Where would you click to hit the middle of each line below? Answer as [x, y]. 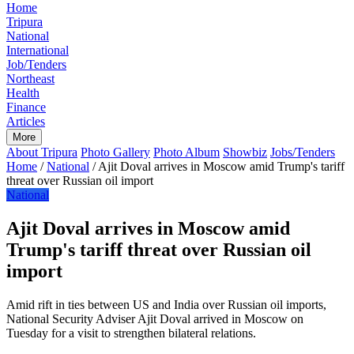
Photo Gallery [115, 152]
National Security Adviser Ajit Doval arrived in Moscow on [155, 318]
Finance [26, 107]
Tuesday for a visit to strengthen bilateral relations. [131, 333]
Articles [26, 121]
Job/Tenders [36, 64]
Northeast [30, 79]
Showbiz [245, 152]
